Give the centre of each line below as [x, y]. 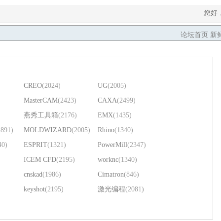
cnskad [33, 174]
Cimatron [111, 174]
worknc [108, 160]
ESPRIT [36, 145]
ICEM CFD [40, 160]
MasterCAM [41, 100]
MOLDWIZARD [48, 130]
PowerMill [112, 145]
